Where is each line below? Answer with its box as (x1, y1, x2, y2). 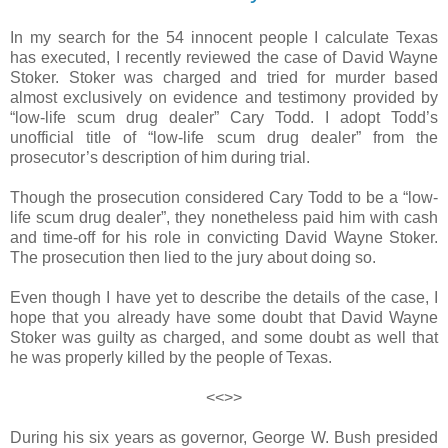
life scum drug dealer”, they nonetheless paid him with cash (10, 208, 438, 226)
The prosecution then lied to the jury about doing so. (10, 248, 376, 266)
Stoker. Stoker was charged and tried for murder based (10, 68, 438, 86)
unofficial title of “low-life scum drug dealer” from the (10, 128, 438, 146)
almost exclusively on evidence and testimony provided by (10, 88, 438, 106)
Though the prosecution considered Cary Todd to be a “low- (10, 188, 438, 206)
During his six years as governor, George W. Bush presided (10, 428, 438, 446)
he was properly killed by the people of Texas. (10, 348, 332, 366)
